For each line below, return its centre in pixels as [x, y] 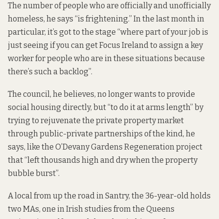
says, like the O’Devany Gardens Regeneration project [105, 147]
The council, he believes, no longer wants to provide [101, 94]
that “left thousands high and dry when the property [103, 160]
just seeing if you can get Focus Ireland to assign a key [105, 45]
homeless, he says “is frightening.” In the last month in [106, 19]
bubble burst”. [34, 173]
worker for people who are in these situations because [106, 58]
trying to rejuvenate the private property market [96, 120]
